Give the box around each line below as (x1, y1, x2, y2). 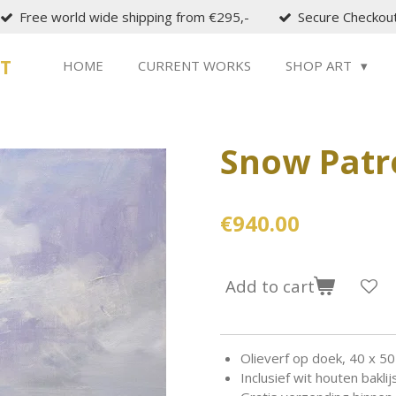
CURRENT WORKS (138, 56, 251, 74)
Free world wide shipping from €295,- (19, 7, 249, 26)
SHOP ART (286, 56, 355, 74)
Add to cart (225, 275, 315, 298)
